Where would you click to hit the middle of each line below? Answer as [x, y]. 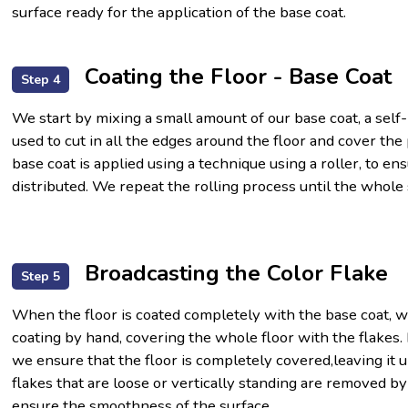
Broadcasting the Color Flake [233, 274]
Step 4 [40, 80]
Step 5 [40, 277]
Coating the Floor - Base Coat [235, 77]
